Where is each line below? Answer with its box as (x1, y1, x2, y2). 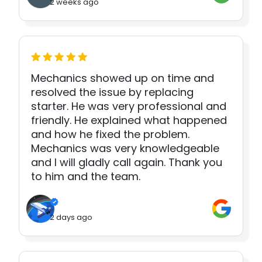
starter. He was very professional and (31, 99, 226, 114)
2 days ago (50, 211, 92, 223)
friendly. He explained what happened (31, 113, 227, 128)
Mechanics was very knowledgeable (31, 141, 219, 156)
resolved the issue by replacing (31, 85, 194, 100)
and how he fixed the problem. (31, 127, 189, 142)
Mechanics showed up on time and (31, 71, 214, 86)
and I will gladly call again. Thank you (31, 155, 222, 170)
